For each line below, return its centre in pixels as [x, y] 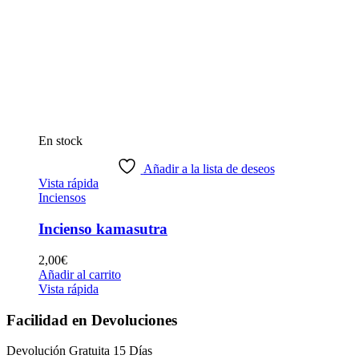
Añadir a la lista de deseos [209, 169]
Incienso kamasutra [103, 229]
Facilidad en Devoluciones [92, 320]
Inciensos [62, 198]
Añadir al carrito [80, 274]
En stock [61, 141]
